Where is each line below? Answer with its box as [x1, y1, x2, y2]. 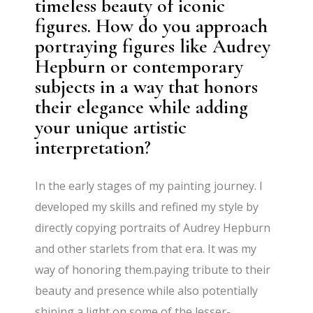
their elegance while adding [35, 95, 249, 119]
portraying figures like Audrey [35, 34, 271, 59]
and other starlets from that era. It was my [35, 241, 257, 257]
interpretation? [35, 136, 152, 160]
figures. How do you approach [35, 14, 268, 38]
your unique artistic [35, 115, 187, 140]
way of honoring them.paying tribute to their [35, 262, 271, 278]
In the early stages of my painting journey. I [35, 178, 263, 194]
